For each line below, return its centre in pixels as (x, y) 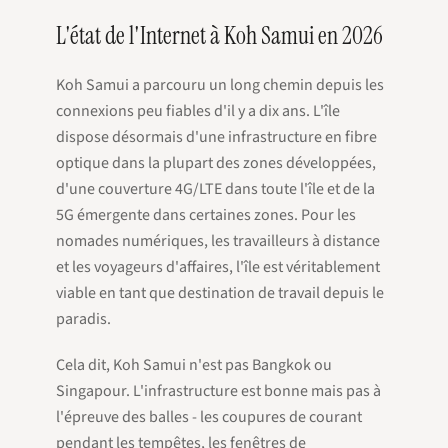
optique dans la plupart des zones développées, (216, 163)
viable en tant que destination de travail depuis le (220, 293)
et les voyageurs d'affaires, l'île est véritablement (218, 267)
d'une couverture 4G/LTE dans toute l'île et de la (215, 189)
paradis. (83, 319)
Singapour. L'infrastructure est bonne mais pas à (218, 391)
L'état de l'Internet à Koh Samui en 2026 (219, 35)
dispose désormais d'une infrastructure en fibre (216, 137)
